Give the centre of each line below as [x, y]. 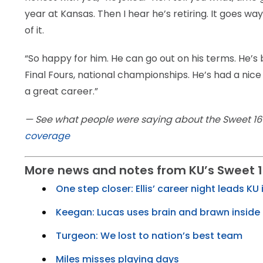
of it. [34, 30]
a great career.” [61, 91]
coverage [47, 136]
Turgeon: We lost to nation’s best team [149, 236]
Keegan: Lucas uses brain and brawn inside [158, 212]
